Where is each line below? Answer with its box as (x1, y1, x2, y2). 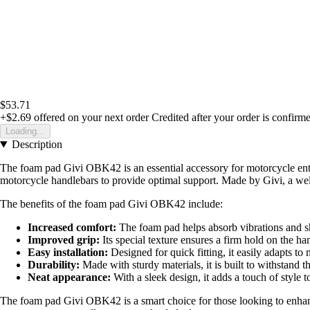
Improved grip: (28, 234, 100, 246)
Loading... (6, 126, 45, 137)
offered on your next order (31, 111, 149, 124)
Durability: (28, 259, 80, 271)
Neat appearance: (28, 271, 111, 284)
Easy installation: (28, 246, 108, 259)
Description (11, 138, 62, 151)
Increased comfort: (28, 221, 116, 234)
